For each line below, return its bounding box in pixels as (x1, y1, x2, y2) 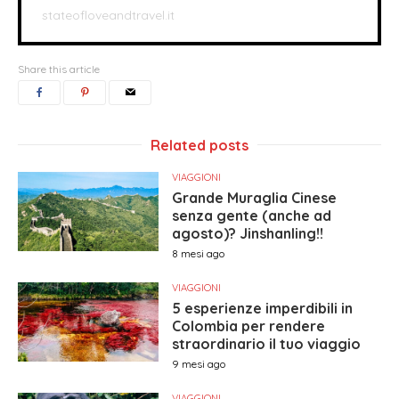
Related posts (151, 136, 248, 154)
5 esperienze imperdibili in (172, 299, 354, 317)
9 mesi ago (172, 357, 226, 370)
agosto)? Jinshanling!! (172, 224, 324, 242)
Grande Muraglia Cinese (172, 189, 338, 207)
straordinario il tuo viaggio (172, 335, 362, 353)
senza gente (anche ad (172, 207, 332, 224)
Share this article (18, 62, 100, 76)
